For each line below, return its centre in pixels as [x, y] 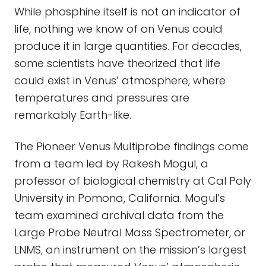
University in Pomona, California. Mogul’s [120, 198]
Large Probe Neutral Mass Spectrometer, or [130, 232]
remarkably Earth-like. [73, 115]
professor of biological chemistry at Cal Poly [133, 181]
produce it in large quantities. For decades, [128, 46]
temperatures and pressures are [102, 98]
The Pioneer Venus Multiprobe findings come [132, 146]
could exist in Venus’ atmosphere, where [120, 80]
